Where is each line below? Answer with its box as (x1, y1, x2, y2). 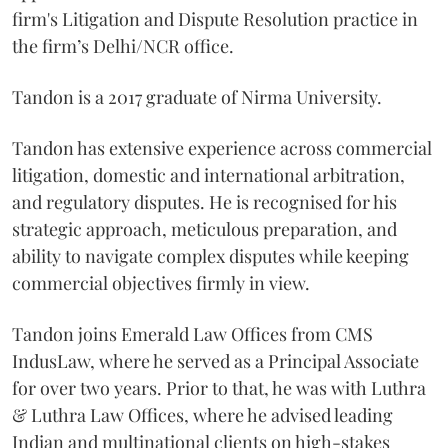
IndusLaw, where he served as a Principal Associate (12, 348, 419, 373)
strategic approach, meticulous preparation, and (12, 216, 397, 241)
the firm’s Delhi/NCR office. (12, 33, 238, 58)
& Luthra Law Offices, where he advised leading (12, 402, 393, 427)
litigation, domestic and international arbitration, (12, 162, 405, 187)
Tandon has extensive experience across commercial (12, 135, 432, 160)
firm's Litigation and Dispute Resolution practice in (12, 6, 418, 31)
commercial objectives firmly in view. (12, 270, 310, 295)
